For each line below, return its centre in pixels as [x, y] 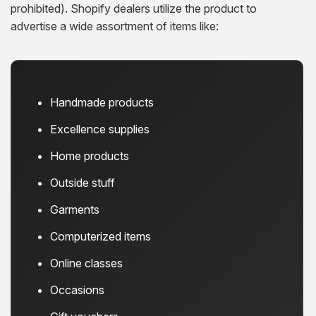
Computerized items [101, 236]
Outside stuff [83, 182]
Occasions [77, 290]
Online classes [86, 263]
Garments [75, 209]
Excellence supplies [100, 129]
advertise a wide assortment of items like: [115, 26]
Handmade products [102, 102]
